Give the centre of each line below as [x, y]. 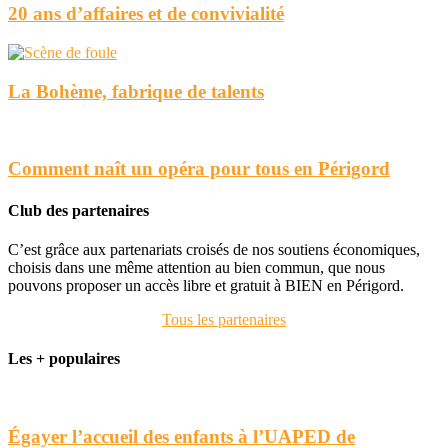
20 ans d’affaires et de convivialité [146, 14]
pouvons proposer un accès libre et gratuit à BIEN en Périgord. [206, 285]
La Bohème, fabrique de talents [136, 91]
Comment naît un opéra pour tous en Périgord [199, 169]
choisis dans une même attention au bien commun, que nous [196, 267]
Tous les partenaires [224, 319]
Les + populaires [64, 359]
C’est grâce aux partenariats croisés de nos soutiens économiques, [214, 249]
